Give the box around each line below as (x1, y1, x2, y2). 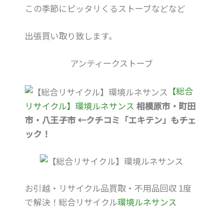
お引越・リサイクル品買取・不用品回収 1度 (25, 181, 192, 194)
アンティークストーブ (70, 57, 153, 70)
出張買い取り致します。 (25, 29, 117, 42)
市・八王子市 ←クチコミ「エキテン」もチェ (25, 113, 196, 126)
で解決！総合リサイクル (25, 195, 117, 208)
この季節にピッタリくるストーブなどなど (25, 2, 185, 15)
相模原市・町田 (136, 100, 196, 112)
